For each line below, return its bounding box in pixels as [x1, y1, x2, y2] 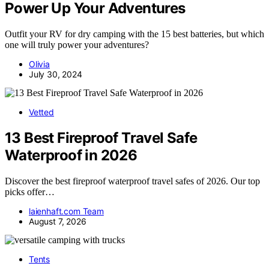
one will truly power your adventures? [5, 40, 149, 50]
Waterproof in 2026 [5, 147, 138, 165]
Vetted [29, 107, 54, 118]
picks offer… [5, 187, 55, 198]
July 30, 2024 [29, 69, 82, 80]
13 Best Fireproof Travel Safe [5, 129, 198, 147]
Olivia [29, 59, 50, 70]
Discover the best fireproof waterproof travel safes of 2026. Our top [5, 176, 260, 187]
